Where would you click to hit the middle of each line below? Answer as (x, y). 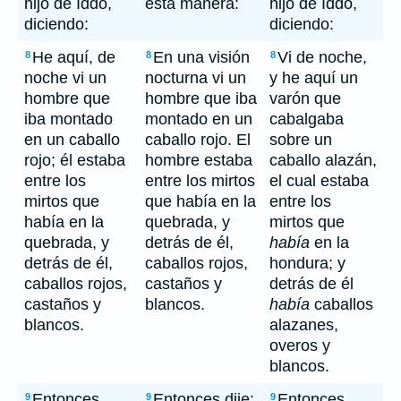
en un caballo (72, 140)
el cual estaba (319, 181)
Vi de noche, (322, 57)
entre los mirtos (200, 181)
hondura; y (307, 263)
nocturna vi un (196, 78)
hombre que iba (201, 98)
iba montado (68, 119)
